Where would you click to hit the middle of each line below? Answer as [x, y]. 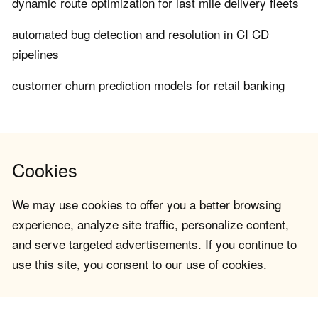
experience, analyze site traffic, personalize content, [150, 224]
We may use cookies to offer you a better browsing [147, 204]
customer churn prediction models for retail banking [148, 85]
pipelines [35, 54]
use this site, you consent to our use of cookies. [139, 264]
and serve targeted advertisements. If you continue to [154, 244]
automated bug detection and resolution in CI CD [141, 34]
